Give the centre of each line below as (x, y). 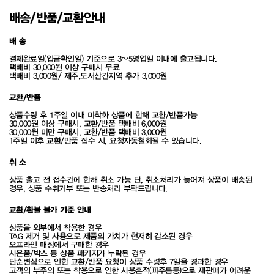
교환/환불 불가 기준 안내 (50, 210)
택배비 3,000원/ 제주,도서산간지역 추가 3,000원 (88, 76)
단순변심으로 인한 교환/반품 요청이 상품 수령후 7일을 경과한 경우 (119, 262)
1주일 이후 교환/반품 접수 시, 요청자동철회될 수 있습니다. (106, 141)
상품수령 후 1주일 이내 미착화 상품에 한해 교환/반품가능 (103, 115)
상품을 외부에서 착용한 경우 (56, 228)
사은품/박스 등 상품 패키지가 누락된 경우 (78, 254)
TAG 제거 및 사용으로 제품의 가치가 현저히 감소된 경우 (101, 236)
